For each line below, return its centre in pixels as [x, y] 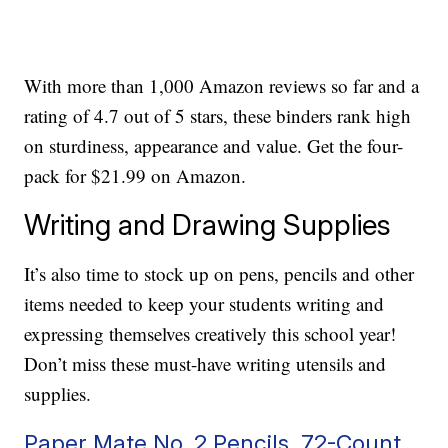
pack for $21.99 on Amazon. [135, 176]
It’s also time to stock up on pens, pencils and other [219, 274]
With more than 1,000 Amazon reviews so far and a [222, 86]
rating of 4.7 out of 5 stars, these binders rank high [218, 116]
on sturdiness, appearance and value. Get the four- [214, 146]
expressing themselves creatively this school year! [210, 334]
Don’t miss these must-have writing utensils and [205, 364]
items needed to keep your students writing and [204, 304]
